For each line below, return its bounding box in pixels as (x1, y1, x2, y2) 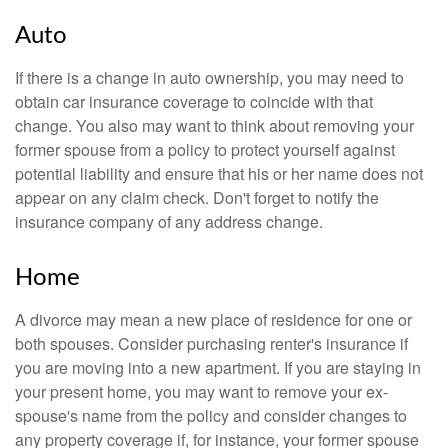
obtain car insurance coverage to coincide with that (15, 90, 373, 113)
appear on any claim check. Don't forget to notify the (15, 186, 379, 209)
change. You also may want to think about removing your (15, 114, 414, 137)
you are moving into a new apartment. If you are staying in (15, 356, 421, 379)
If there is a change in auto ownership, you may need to (15, 66, 404, 89)
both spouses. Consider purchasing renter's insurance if (15, 332, 408, 355)
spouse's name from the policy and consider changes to (15, 404, 407, 427)
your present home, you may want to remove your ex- (15, 380, 388, 403)
